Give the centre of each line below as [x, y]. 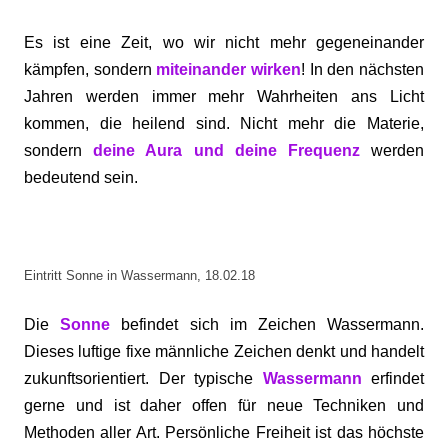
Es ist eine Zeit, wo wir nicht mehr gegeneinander [224, 42]
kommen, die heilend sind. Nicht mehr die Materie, [224, 123]
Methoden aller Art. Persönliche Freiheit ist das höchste [224, 432]
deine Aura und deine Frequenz [232, 150]
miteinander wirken [229, 69]
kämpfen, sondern [90, 69]
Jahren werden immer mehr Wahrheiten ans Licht [224, 96]
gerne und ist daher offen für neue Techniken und [224, 405]
